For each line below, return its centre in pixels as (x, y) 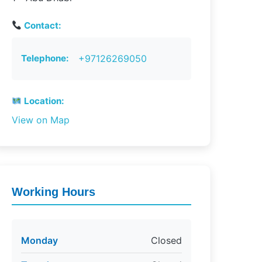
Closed (166, 240)
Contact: (41, 25)
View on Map (40, 120)
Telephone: (45, 58)
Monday (39, 240)
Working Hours (53, 192)
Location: (43, 101)
